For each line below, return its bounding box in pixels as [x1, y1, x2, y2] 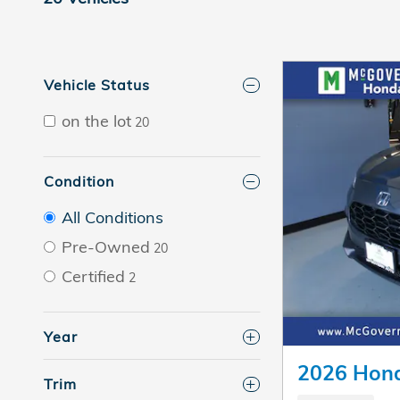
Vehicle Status [44, 76, 150, 94]
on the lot [62, 111, 131, 131]
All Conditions [62, 207, 163, 228]
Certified [62, 266, 125, 287]
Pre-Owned [62, 237, 150, 257]
